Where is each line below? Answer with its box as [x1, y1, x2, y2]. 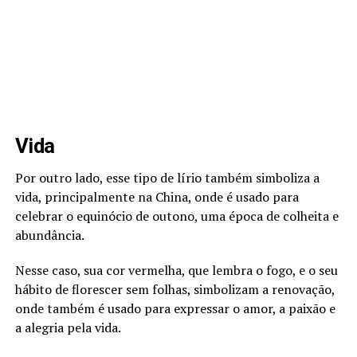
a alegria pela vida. [14, 318, 121, 336]
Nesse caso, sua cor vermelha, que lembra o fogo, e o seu [14, 261, 338, 279]
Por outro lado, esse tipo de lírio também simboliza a [14, 168, 320, 186]
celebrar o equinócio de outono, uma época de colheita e [14, 206, 339, 225]
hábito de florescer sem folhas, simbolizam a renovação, [14, 280, 335, 298]
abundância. [14, 226, 84, 244]
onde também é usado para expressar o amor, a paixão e [14, 299, 335, 317]
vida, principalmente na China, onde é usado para [14, 187, 299, 206]
